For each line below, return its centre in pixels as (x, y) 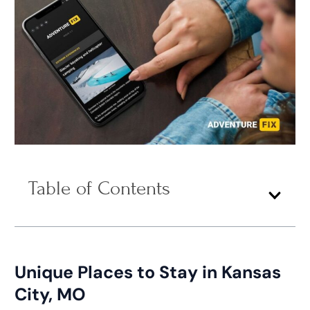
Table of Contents (99, 188)
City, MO (50, 294)
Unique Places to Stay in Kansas (147, 272)
